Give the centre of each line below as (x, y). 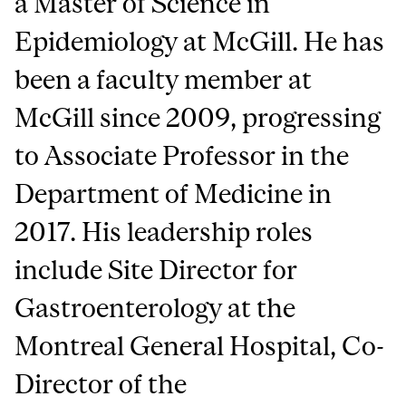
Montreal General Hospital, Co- (200, 346)
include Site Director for (156, 270)
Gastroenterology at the (155, 308)
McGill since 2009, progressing (198, 118)
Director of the (101, 384)
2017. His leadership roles (164, 232)
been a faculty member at (164, 80)
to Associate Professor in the (182, 156)
